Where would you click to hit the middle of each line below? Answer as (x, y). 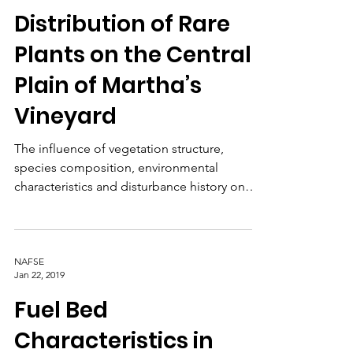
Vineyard (65, 160)
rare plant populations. (78, 249)
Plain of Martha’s (108, 129)
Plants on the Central (133, 98)
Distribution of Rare (122, 67)
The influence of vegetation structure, (119, 192)
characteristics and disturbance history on (130, 230)
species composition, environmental (116, 211)
